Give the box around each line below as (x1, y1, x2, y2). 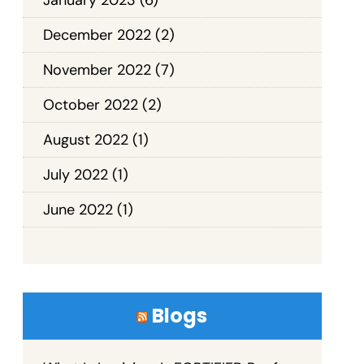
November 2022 (42, 59, 151, 80)
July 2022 (42, 164, 108, 184)
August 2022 (42, 129, 128, 149)
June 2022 (42, 199, 113, 219)
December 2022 (42, 24, 151, 45)
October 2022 (42, 94, 138, 115)
